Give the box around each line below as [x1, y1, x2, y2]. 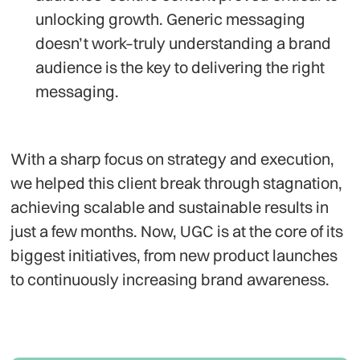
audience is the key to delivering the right [35, 56, 325, 77]
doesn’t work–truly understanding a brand [35, 32, 331, 53]
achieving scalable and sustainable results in [10, 196, 329, 217]
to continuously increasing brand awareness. [10, 268, 330, 289]
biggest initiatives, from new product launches [10, 244, 338, 265]
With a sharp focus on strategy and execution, [10, 148, 335, 169]
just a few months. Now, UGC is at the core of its [10, 220, 344, 241]
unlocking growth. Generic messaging [35, 8, 305, 29]
